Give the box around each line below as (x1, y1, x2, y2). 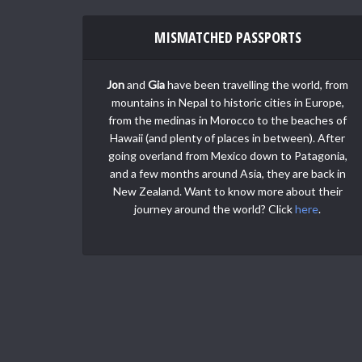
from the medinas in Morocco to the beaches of (108, 112, 347, 127)
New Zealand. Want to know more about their (112, 183, 343, 198)
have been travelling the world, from (165, 77, 349, 91)
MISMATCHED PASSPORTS (154, 27, 301, 47)
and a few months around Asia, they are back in (109, 166, 346, 180)
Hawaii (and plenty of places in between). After (110, 130, 346, 145)
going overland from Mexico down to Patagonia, (107, 148, 347, 162)
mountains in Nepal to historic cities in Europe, (111, 95, 344, 109)
